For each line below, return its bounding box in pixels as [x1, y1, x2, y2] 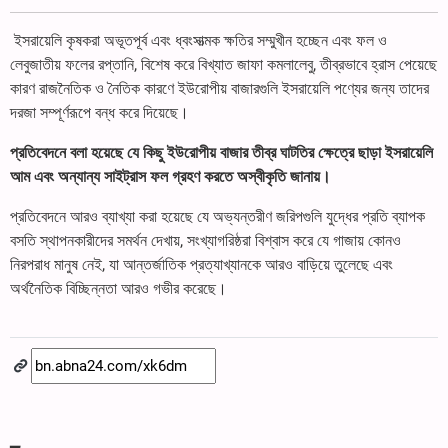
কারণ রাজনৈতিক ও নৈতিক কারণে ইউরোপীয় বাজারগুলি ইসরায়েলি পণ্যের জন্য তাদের [10, 78, 429, 98]
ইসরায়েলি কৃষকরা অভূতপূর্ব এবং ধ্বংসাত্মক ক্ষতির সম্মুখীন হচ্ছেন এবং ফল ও [10, 30, 387, 50]
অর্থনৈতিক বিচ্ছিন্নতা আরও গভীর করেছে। [10, 278, 227, 298]
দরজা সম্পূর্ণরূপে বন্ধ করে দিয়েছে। [10, 102, 189, 122]
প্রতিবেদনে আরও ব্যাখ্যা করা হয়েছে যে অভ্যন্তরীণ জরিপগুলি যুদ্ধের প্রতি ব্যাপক [10, 206, 425, 226]
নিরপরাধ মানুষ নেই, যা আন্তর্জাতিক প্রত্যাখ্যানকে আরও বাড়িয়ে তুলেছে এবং [10, 254, 393, 274]
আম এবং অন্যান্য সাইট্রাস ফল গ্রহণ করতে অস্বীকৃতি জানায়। [10, 166, 331, 186]
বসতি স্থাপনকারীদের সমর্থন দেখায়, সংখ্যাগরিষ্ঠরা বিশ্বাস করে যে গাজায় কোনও [10, 230, 401, 250]
